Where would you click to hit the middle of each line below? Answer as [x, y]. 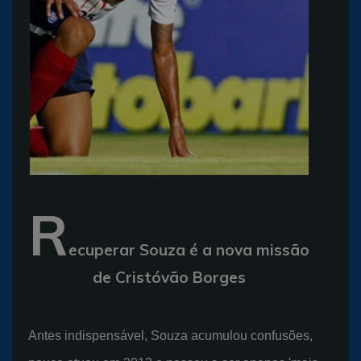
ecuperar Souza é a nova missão [189, 249]
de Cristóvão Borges [169, 277]
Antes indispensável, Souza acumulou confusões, [170, 335]
